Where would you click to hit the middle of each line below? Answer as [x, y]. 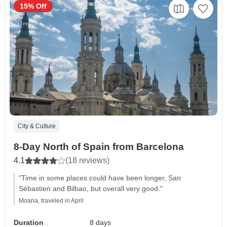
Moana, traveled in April [51, 200]
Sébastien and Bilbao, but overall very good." [91, 188]
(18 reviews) [87, 160]
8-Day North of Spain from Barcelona [99, 146]
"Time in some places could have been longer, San [100, 178]
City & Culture [37, 126]
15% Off [33, 6]
